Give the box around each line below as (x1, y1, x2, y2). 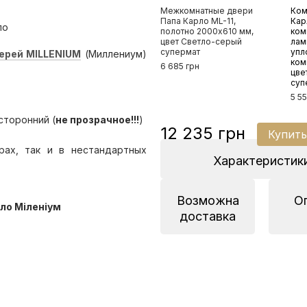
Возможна (176, 193, 239, 208)
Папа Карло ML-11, (160, 16, 236, 26)
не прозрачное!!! (56, 114, 139, 126)
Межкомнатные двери (160, 5, 253, 16)
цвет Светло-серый (160, 36, 242, 47)
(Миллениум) (81, 47, 147, 60)
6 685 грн (160, 61, 199, 71)
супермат (160, 47, 200, 57)
